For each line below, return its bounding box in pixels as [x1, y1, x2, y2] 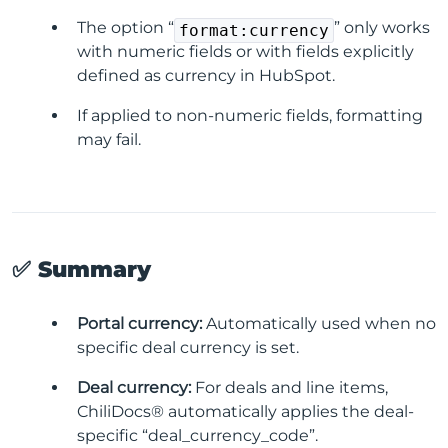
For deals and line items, [191, 377, 388, 397]
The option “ [77, 17, 174, 37]
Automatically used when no [202, 313, 436, 333]
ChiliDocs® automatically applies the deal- [77, 401, 414, 421]
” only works [334, 17, 430, 37]
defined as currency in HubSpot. [77, 65, 335, 85]
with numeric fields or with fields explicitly [77, 41, 414, 61]
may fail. [77, 129, 141, 149]
